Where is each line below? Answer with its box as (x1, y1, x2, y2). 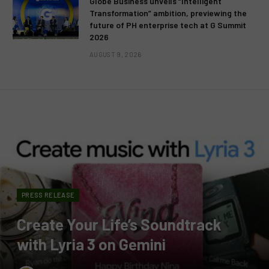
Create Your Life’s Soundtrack (17, 214, 222, 234)
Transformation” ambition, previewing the (89, 7, 247, 18)
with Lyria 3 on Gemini (17, 234, 166, 253)
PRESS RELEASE (22, 190, 75, 199)
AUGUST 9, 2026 (89, 50, 142, 58)
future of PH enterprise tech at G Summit (89, 19, 246, 30)
